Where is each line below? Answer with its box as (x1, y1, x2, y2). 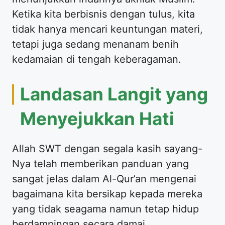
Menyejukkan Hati (20, 107, 174, 129)
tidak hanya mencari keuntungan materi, (12, 23, 203, 35)
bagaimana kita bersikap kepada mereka (12, 187, 202, 200)
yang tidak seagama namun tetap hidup (12, 202, 199, 215)
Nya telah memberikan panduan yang (12, 157, 189, 170)
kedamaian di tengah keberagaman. (12, 53, 181, 65)
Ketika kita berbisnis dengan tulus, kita (12, 8, 195, 20)
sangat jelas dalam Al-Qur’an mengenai (12, 172, 196, 185)
